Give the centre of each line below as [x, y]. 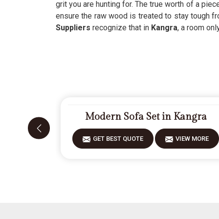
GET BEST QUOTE [118, 139]
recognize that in [120, 28]
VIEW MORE [192, 139]
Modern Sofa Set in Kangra [146, 117]
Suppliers [73, 28]
